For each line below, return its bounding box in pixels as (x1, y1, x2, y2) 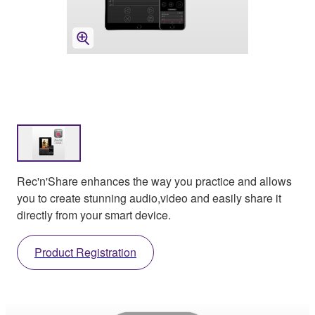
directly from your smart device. (17, 206, 171, 223)
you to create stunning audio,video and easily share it (17, 189, 281, 206)
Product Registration (34, 243, 136, 260)
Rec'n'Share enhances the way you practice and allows (17, 172, 292, 189)
